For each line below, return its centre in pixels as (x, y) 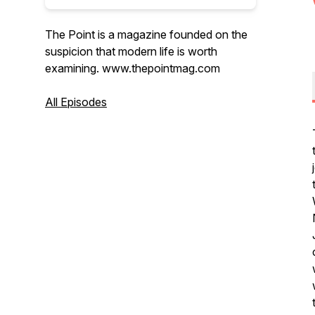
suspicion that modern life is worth (131, 51)
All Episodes (76, 102)
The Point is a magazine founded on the (146, 34)
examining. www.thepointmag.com (133, 68)
